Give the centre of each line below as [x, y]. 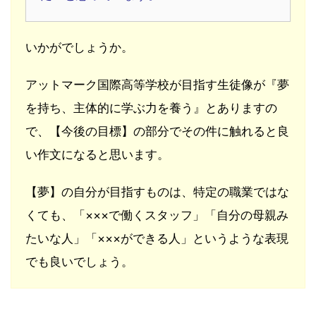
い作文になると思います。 [97, 155]
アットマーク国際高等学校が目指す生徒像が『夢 [157, 85]
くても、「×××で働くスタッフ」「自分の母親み [157, 215]
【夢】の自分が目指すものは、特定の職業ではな [157, 192]
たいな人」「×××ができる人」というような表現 [157, 239]
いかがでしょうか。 [79, 48]
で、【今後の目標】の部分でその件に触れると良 [157, 132]
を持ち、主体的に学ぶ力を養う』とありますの [151, 108]
